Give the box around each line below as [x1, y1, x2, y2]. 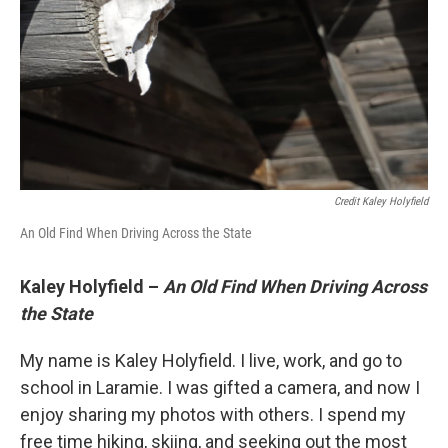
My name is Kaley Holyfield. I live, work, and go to [20, 349, 402, 371]
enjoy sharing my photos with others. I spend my [20, 403, 406, 425]
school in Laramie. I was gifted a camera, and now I [20, 376, 420, 398]
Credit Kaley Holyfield [334, 194, 428, 208]
